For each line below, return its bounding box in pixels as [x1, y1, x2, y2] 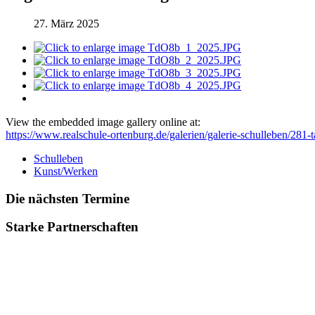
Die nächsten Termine [6, 191, 129, 206]
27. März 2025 [34, 17, 99, 30]
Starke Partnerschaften [6, 219, 139, 235]
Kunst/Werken [34, 165, 98, 177]
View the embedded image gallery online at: [6, 115, 200, 128]
